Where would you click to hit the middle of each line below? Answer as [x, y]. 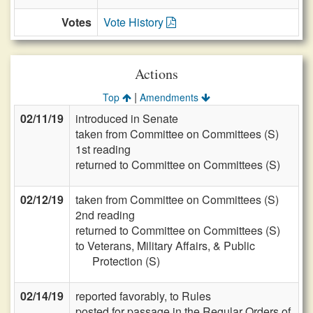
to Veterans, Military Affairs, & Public [165, 246]
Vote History [135, 22]
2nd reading [105, 215]
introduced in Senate [127, 118]
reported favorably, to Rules [143, 296]
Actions [156, 74]
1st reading [103, 149]
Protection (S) [126, 261]
